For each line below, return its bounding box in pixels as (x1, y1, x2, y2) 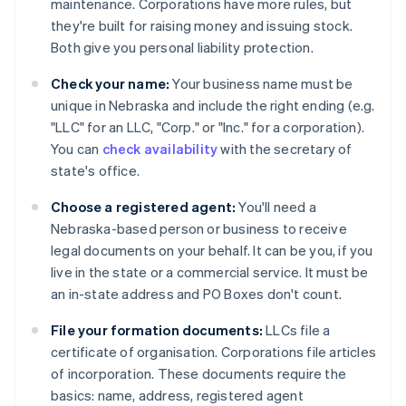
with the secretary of (217, 140, 353, 159)
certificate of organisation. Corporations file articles (51, 343, 377, 362)
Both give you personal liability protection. (51, 38, 314, 57)
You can (51, 140, 102, 159)
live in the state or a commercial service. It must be (51, 263, 369, 282)
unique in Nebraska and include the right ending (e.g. (51, 96, 375, 115)
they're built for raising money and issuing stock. (51, 16, 353, 35)
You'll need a (236, 198, 317, 217)
